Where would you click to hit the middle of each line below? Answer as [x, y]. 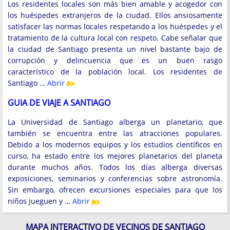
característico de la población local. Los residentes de [115, 71]
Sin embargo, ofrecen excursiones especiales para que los [115, 190]
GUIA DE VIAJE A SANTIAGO [59, 102]
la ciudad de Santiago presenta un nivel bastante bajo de [115, 49]
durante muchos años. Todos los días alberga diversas [115, 167]
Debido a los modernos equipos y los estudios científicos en [115, 145]
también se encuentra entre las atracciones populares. [115, 133]
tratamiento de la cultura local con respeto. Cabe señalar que [115, 37]
